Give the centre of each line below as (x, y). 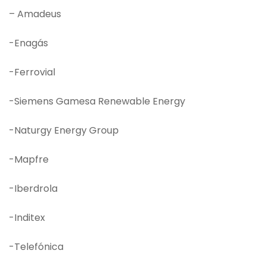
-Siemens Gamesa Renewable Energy (97, 101)
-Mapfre (29, 159)
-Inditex (27, 217)
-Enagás (28, 43)
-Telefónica (36, 246)
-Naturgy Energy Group (64, 130)
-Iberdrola (33, 188)
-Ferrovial (32, 72)
